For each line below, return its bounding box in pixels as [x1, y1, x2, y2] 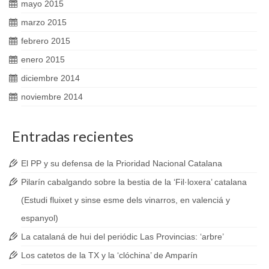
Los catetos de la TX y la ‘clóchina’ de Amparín [21, 250, 198, 260]
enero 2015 [21, 54, 65, 64]
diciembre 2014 [21, 73, 80, 83]
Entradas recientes [12, 127, 133, 145]
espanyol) [21, 213, 58, 223]
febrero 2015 [21, 35, 70, 46]
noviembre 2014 [21, 91, 83, 101]
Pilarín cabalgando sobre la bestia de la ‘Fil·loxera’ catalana [21, 177, 247, 187]
